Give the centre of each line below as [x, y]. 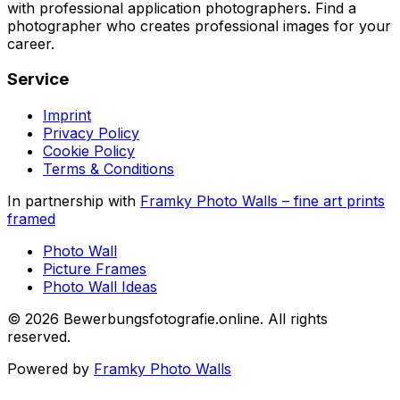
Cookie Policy [89, 151]
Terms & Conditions [108, 169]
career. [31, 43]
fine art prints [339, 201]
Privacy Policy [91, 133]
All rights [298, 319]
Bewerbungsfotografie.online [162, 319]
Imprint [67, 115]
